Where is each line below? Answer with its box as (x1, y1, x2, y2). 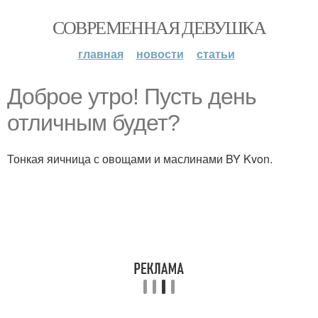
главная (77, 45, 124, 62)
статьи (196, 45, 235, 62)
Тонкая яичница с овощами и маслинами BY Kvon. (7, 150, 273, 167)
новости (136, 45, 184, 62)
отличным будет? (7, 110, 180, 136)
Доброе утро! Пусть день (7, 84, 256, 109)
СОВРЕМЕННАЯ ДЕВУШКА (52, 15, 266, 39)
